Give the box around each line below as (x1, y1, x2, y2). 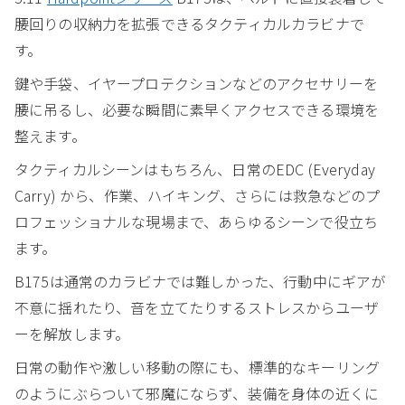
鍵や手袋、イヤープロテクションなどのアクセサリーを (14, 71, 378, 94)
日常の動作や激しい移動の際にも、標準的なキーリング (14, 355, 381, 378)
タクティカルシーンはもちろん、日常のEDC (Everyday (14, 157, 375, 180)
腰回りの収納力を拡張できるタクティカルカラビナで (14, 12, 364, 34)
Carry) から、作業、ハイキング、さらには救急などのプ (14, 184, 381, 206)
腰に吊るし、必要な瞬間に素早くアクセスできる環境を (14, 98, 380, 120)
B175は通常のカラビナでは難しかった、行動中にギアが (14, 269, 386, 292)
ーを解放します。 (14, 322, 130, 344)
